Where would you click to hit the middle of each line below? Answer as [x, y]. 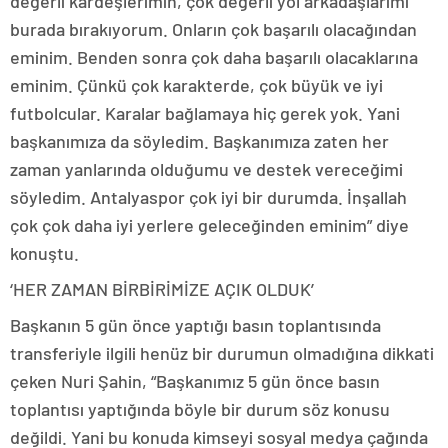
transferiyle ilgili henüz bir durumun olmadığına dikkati [222, 353]
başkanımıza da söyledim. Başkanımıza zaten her [199, 141]
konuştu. [44, 253]
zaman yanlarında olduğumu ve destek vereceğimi [206, 169]
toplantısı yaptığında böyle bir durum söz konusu [200, 409]
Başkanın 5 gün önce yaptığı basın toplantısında [195, 325]
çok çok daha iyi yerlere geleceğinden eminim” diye [209, 225]
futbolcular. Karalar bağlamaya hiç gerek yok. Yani [205, 113]
